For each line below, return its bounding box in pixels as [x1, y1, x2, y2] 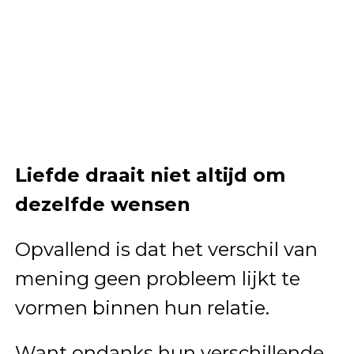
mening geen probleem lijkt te [14, 266, 300, 290]
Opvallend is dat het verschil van [14, 237, 318, 261]
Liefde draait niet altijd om [14, 163, 285, 186]
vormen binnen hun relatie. [14, 296, 269, 319]
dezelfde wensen [14, 192, 190, 216]
